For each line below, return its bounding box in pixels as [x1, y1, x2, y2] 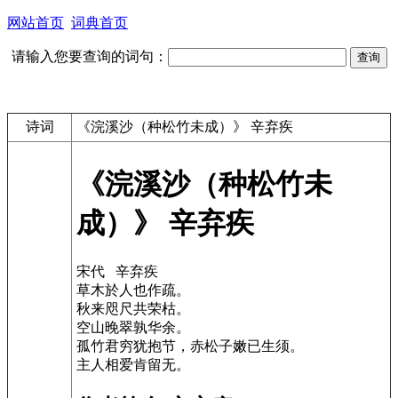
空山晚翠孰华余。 [76, 319, 190, 335]
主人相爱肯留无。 [76, 356, 190, 372]
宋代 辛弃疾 [76, 263, 158, 279]
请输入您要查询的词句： [11, 49, 168, 64]
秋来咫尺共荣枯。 [76, 300, 190, 316]
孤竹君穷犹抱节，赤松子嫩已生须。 [76, 338, 304, 354]
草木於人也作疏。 [76, 282, 190, 298]
